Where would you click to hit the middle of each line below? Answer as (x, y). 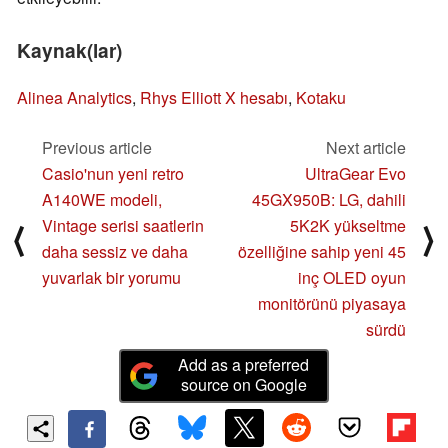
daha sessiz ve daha (115, 252)
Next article (366, 148)
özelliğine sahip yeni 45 (322, 252)
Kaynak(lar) (69, 50)
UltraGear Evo (355, 174)
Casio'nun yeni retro (113, 174)
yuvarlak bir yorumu (111, 278)
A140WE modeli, (102, 200)
